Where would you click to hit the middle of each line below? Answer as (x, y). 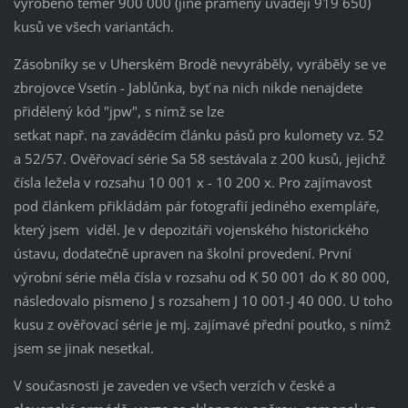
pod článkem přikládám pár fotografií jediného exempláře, (196, 206)
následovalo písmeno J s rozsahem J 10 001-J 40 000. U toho (203, 301)
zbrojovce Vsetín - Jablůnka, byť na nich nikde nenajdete (188, 88)
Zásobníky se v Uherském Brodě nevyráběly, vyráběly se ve (199, 64)
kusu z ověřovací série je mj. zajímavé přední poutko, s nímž (202, 325)
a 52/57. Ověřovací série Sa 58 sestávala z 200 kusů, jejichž (199, 159)
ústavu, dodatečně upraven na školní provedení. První (182, 254)
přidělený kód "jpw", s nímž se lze (118, 112)
